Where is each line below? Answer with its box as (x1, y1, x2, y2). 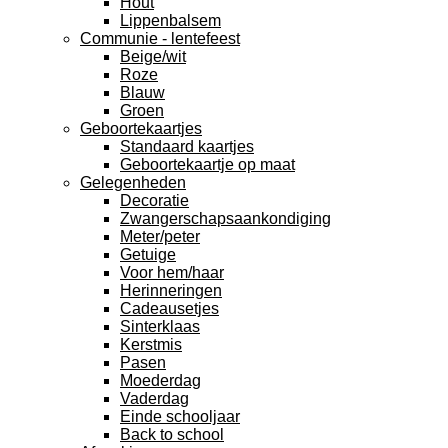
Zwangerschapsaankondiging (120, 210, 331, 227)
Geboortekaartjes (80, 120, 202, 137)
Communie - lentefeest (80, 30, 240, 47)
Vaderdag (120, 390, 189, 407)
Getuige (120, 246, 176, 263)
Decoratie (120, 192, 189, 209)
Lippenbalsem (120, 12, 221, 29)
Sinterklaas (120, 318, 200, 335)
